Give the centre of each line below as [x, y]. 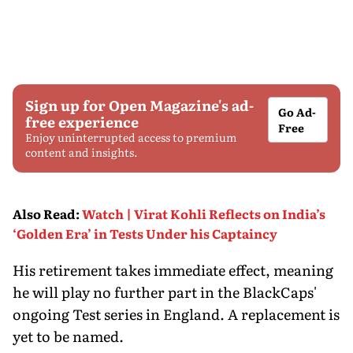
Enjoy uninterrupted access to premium [131, 137]
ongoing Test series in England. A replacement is [176, 314]
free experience [82, 121]
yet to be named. [68, 336]
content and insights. [82, 152]
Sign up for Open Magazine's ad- [139, 105]
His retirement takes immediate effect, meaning [173, 269]
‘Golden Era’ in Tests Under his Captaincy [145, 233]
